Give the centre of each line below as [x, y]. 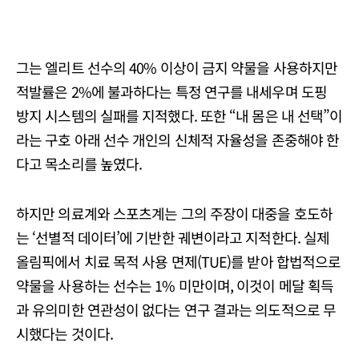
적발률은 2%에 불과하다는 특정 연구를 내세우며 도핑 [171, 91]
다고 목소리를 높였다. [79, 163]
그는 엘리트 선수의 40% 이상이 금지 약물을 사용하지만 [177, 67]
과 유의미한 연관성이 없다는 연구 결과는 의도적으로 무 [176, 309]
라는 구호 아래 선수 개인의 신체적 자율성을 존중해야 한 [178, 139]
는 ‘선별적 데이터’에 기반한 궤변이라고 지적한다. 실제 [173, 237]
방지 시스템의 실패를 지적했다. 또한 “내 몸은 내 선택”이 [179, 115]
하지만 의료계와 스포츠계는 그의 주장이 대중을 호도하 [174, 213]
